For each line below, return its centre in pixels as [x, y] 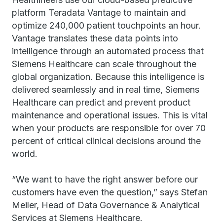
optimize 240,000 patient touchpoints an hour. [106, 25]
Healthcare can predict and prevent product [101, 102]
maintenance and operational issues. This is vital [110, 115]
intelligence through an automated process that [108, 51]
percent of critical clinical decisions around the [106, 141]
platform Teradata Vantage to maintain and [99, 13]
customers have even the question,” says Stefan [110, 192]
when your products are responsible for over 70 [109, 128]
